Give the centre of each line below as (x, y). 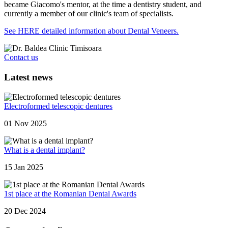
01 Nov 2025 (25, 123)
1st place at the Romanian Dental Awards (70, 193)
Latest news (28, 77)
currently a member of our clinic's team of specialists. (89, 14)
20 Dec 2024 (25, 211)
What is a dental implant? (45, 150)
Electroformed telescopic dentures (58, 106)
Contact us (21, 58)
